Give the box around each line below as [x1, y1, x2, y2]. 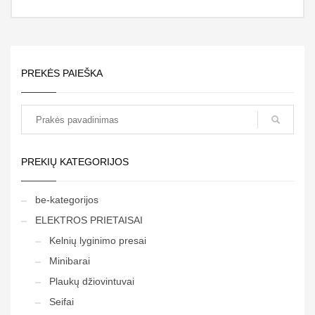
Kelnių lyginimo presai [49, 235, 146, 247]
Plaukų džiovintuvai [49, 276, 134, 288]
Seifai [49, 296, 74, 308]
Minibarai [49, 255, 90, 267]
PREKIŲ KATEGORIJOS [21, 156, 129, 168]
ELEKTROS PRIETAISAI [35, 214, 143, 226]
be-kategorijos [35, 194, 98, 206]
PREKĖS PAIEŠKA [21, 67, 103, 79]
